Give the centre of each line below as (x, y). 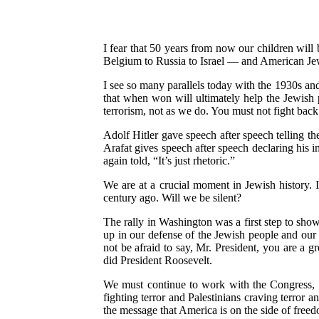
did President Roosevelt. (158, 260)
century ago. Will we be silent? (172, 197)
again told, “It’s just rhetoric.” (169, 160)
